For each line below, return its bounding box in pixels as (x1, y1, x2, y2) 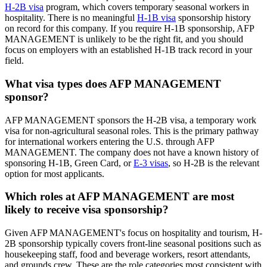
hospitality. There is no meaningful (5, 13, 137, 23)
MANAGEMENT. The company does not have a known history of (5, 147, 259, 157)
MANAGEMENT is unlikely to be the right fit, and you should (5, 34, 243, 45)
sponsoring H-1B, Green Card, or (5, 157, 133, 168)
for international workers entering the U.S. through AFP (5, 136, 214, 147)
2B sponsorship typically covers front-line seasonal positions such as (5, 238, 261, 249)
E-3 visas (133, 157, 168, 168)
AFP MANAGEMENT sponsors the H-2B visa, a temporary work (5, 114, 256, 125)
